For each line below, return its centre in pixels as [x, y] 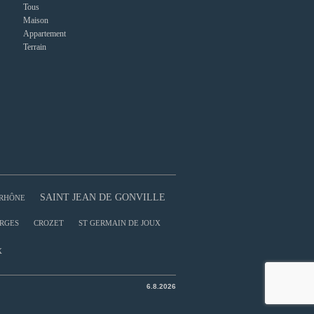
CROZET [49, 223]
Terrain [34, 47]
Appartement [44, 33]
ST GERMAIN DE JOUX [120, 223]
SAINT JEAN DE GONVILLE [102, 198]
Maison [35, 20]
